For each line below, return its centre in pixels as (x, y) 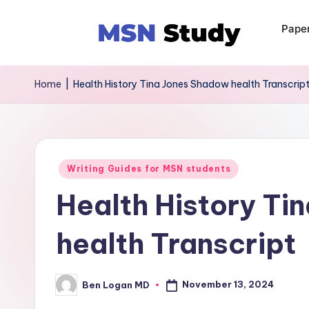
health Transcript (176, 244)
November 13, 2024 (228, 285)
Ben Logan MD (116, 285)
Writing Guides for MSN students (149, 169)
